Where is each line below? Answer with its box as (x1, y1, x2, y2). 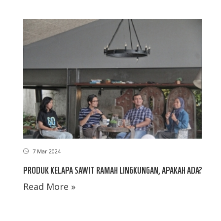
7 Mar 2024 (31, 147, 61, 155)
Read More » (23, 180, 75, 192)
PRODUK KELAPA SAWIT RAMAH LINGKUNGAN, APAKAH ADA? (23, 163, 202, 176)
